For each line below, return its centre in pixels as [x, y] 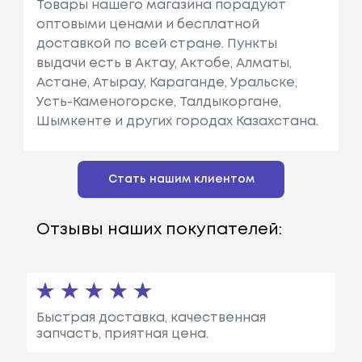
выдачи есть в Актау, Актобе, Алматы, [164, 63]
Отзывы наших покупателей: [159, 229]
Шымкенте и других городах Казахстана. [177, 121]
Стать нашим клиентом [181, 179]
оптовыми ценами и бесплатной [147, 24]
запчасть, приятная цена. [122, 334]
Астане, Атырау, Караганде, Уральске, [166, 82]
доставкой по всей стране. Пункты [156, 44]
